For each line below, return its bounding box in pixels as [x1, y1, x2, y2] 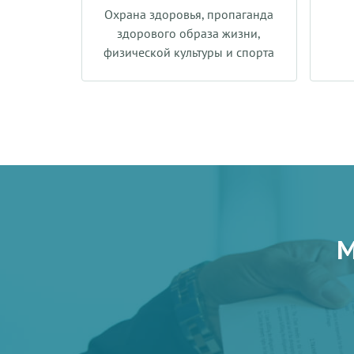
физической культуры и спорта [104, 44, 275, 60]
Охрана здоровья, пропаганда [104, 6, 274, 22]
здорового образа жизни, [117, 25, 262, 41]
